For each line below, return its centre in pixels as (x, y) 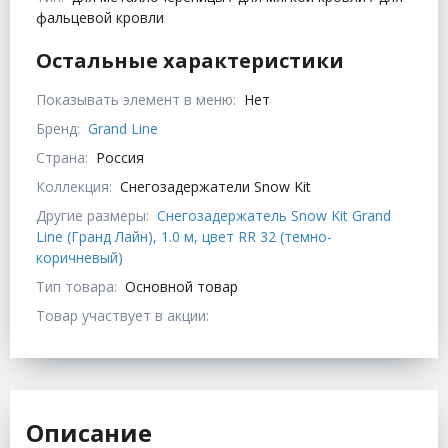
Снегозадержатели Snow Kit (215, 187)
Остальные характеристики (190, 61)
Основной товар (181, 287)
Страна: (62, 158)
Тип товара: (76, 287)
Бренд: (58, 129)
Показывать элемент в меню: (136, 100)
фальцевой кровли (100, 18)
